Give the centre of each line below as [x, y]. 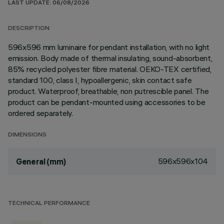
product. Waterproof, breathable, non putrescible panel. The [108, 91]
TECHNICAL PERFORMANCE [49, 204]
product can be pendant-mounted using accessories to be [107, 102]
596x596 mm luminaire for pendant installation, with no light [109, 47]
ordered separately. [40, 113]
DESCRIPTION [29, 29]
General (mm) [41, 161]
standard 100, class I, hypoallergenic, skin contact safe [100, 80]
